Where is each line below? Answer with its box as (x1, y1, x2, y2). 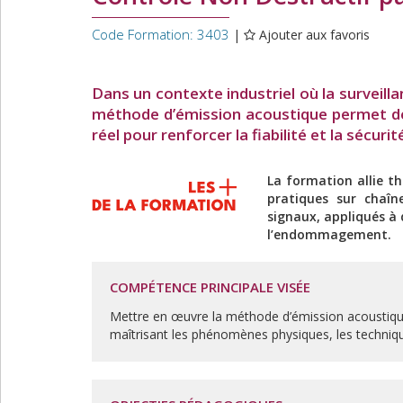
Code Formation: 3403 (92, 25, 229, 43)
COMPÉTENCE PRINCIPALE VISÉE (110, 278, 310, 296)
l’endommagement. (267, 226, 391, 243)
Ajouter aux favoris (259, 26, 370, 43)
